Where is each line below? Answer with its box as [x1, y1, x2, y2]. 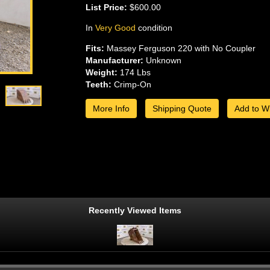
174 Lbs [117, 67, 151, 78]
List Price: [85, 2, 127, 13]
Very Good [95, 23, 136, 33]
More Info [92, 104, 130, 114]
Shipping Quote [152, 104, 212, 114]
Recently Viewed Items [89, 205, 181, 215]
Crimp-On [111, 80, 151, 90]
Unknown [143, 55, 181, 66]
